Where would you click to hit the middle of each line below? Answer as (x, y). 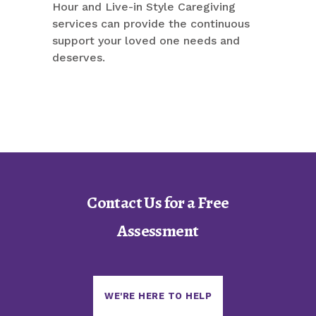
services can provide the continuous (151, 24)
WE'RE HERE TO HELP (158, 296)
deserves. (79, 58)
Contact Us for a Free (158, 203)
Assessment (158, 231)
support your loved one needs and (146, 41)
